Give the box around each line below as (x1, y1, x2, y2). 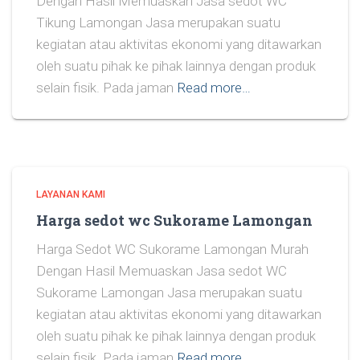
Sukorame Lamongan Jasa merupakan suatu (36, 284, 302, 301)
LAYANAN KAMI (36, 189, 105, 200)
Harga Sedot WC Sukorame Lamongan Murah (36, 241, 309, 257)
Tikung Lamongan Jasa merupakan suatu (36, 14, 280, 31)
